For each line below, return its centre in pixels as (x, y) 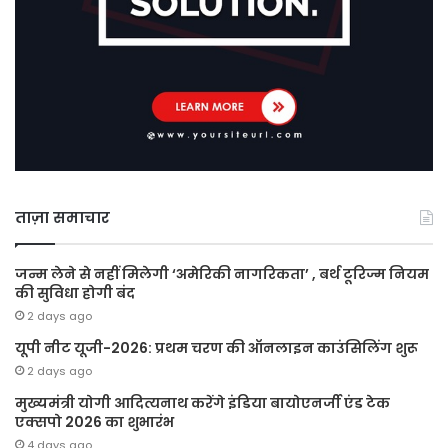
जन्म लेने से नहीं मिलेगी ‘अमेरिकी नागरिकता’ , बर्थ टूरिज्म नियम (222, 274)
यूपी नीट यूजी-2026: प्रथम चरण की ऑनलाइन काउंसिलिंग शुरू (216, 348)
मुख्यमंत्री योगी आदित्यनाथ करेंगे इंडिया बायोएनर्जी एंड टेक (202, 403)
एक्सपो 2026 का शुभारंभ (94, 422)
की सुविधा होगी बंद (75, 293)
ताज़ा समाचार (62, 218)
